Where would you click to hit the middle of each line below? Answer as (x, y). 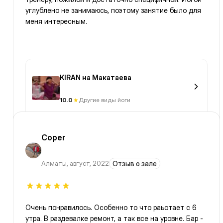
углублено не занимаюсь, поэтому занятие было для (113, 10)
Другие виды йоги (105, 100)
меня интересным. (56, 21)
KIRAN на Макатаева (96, 78)
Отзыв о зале (135, 164)
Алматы (54, 164)
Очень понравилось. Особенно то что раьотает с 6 (111, 208)
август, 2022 (89, 164)
